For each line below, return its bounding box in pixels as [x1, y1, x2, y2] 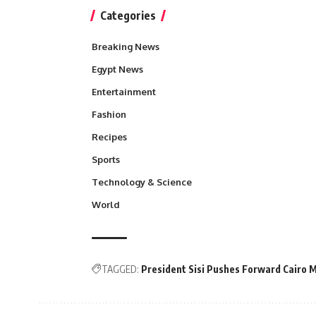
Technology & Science [92, 176, 192, 188]
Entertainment [92, 86, 156, 98]
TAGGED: [102, 263, 139, 276]
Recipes [92, 131, 127, 143]
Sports [92, 154, 120, 166]
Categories [100, 8, 156, 23]
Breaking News [92, 41, 159, 53]
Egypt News [92, 63, 143, 75]
